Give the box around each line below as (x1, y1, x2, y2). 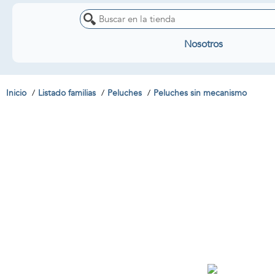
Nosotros (184, 37, 223, 51)
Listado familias (38, 87, 96, 99)
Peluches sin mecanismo (153, 87, 247, 99)
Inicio (6, 87, 26, 99)
